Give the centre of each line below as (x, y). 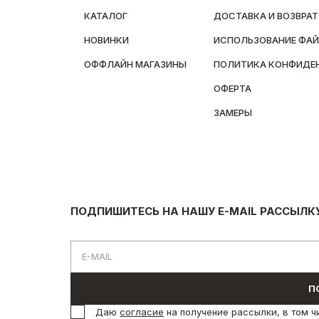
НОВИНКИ (107, 40)
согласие (142, 312)
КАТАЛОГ (106, 16)
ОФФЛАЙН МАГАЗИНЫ (136, 64)
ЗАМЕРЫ (233, 113)
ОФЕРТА (233, 89)
